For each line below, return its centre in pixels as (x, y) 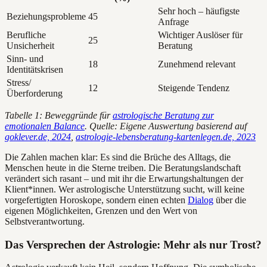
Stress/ (19, 82)
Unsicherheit (30, 45)
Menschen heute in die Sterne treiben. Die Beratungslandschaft (123, 167)
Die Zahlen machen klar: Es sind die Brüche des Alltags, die (118, 157)
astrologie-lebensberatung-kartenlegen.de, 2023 (166, 136)
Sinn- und (25, 58)
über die (230, 200)
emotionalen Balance (45, 126)
